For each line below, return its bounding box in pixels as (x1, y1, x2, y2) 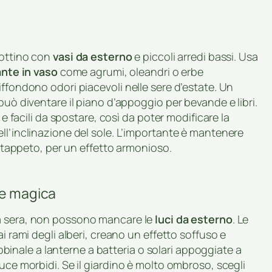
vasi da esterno (53, 49, 132, 64)
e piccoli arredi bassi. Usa (132, 49, 258, 64)
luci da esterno (155, 212, 233, 227)
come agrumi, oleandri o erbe (57, 64, 203, 80)
